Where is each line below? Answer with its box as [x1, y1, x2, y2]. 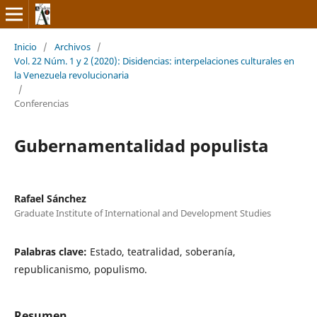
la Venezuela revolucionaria [13, 68, 129, 81]
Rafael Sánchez [13, 191, 86, 205]
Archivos [54, 40, 91, 53]
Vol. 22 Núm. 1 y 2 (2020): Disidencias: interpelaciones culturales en [13, 54, 294, 67]
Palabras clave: [13, 244, 90, 258]
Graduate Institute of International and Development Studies [13, 206, 271, 219]
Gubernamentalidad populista [13, 133, 269, 157]
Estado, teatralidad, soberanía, [89, 244, 236, 258]
